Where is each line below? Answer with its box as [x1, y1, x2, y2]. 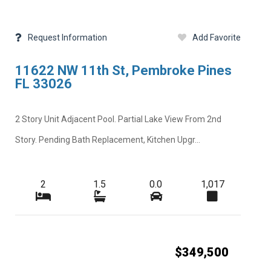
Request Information [27, 33, 107, 42]
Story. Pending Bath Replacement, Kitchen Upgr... [15, 134, 200, 145]
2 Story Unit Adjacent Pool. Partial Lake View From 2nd [15, 114, 221, 124]
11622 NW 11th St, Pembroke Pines [15, 63, 232, 79]
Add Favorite [192, 33, 241, 42]
